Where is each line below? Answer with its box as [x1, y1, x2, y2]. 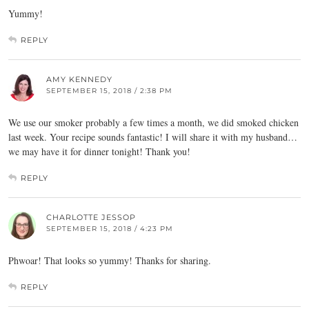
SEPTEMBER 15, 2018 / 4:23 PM [46, 224, 173, 234]
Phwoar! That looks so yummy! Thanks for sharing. [8, 254, 211, 268]
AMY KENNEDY [46, 74, 112, 85]
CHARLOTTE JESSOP [46, 212, 136, 223]
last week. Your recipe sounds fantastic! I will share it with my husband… [8, 130, 297, 144]
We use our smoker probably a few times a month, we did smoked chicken [8, 116, 299, 130]
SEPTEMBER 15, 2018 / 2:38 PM [46, 86, 172, 96]
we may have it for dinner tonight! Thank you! [8, 145, 190, 159]
